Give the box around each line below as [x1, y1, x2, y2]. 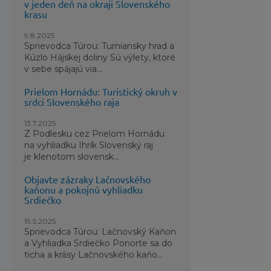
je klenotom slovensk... [24, 151, 120, 162]
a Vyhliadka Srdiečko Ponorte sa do [24, 238, 173, 249]
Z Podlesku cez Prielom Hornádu [24, 128, 165, 139]
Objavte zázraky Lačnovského [24, 173, 151, 185]
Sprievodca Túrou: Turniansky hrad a [24, 41, 175, 51]
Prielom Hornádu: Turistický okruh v [24, 85, 178, 97]
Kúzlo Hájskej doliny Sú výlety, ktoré [24, 52, 176, 63]
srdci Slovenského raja [24, 96, 120, 108]
